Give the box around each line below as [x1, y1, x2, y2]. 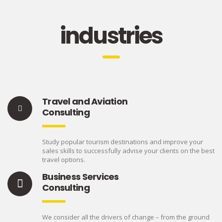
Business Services [42, 170, 119, 183]
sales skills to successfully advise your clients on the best [42, 146, 215, 156]
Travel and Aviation [42, 95, 128, 108]
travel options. [42, 155, 85, 165]
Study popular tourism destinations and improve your [42, 137, 203, 147]
